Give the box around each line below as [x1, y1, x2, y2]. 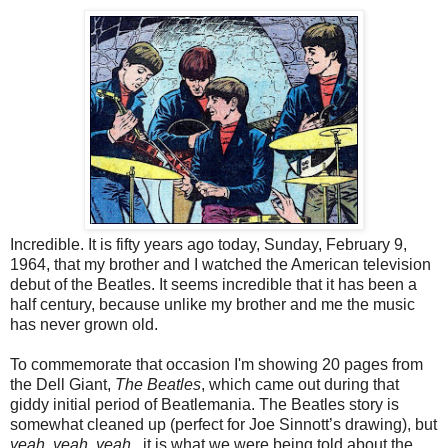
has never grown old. [10, 315, 158, 333]
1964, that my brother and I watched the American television [10, 255, 431, 273]
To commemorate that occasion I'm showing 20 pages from [10, 355, 423, 373]
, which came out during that [201, 375, 399, 393]
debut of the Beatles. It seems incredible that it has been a [10, 275, 417, 293]
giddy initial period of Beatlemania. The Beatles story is [10, 395, 399, 413]
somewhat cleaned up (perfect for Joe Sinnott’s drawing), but [10, 415, 437, 433]
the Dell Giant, [10, 375, 115, 393]
